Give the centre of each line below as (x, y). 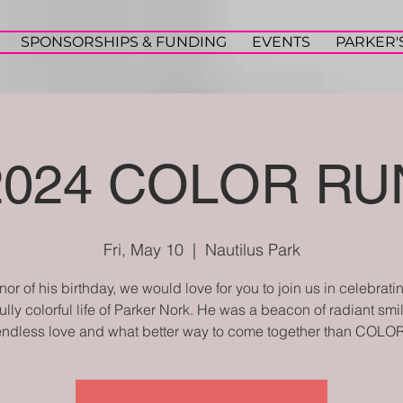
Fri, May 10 (143, 250)
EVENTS (281, 42)
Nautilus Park (252, 250)
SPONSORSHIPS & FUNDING (124, 42)
